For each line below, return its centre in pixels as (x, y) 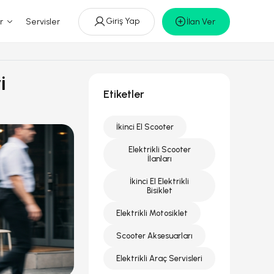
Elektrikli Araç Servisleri (159, 258)
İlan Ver (201, 21)
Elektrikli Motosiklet (152, 213)
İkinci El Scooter (145, 127)
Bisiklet (159, 191)
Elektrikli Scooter (159, 150)
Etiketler (124, 94)
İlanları (159, 159)
